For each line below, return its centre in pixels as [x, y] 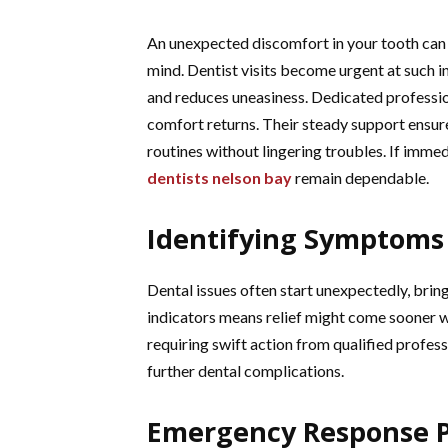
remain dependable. [360, 177]
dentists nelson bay [219, 177]
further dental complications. [245, 370]
